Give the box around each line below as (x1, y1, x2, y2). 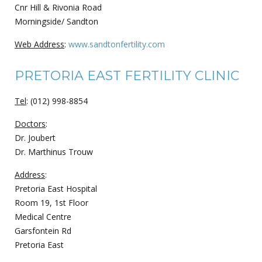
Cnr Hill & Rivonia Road (15, 1, 102, 13)
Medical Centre (15, 211, 71, 222)
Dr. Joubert (15, 132, 56, 143)
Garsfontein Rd (15, 225, 71, 236)
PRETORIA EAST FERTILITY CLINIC (15, 67, 239, 84)
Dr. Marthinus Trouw (15, 146, 93, 157)
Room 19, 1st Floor (15, 196, 88, 208)
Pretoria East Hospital (15, 182, 97, 194)
